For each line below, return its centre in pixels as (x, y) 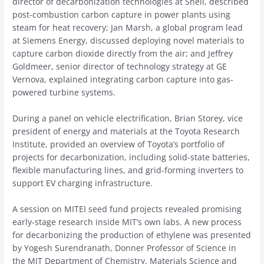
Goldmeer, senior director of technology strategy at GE (120, 66)
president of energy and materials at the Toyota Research (126, 131)
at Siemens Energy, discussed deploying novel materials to (128, 40)
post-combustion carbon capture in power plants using (122, 14)
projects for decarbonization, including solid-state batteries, (131, 157)
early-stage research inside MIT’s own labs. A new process (127, 222)
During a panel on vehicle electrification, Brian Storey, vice (128, 118)
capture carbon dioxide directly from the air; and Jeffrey (123, 53)
